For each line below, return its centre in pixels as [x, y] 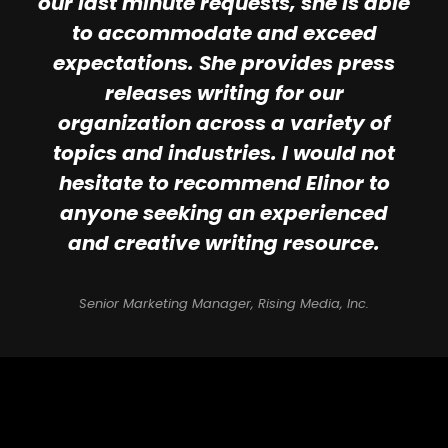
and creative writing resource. [224, 243]
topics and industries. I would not [224, 153]
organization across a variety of [224, 123]
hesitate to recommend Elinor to [224, 183]
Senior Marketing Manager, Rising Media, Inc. [224, 304]
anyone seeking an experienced [224, 213]
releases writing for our [224, 93]
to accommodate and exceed [224, 33]
